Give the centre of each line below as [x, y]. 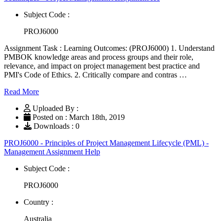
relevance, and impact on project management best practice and [102, 66]
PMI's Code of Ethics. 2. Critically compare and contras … [95, 74]
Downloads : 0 [55, 126]
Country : [38, 202]
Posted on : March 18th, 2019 [78, 117]
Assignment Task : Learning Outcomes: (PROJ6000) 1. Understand [109, 48]
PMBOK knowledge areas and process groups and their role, [99, 57]
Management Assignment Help [52, 151]
